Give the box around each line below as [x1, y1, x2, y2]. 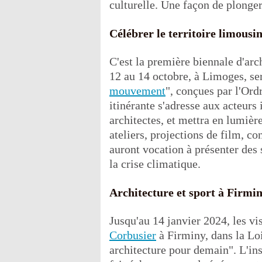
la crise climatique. [109, 157, 201, 170]
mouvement [109, 84, 166, 97]
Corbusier [109, 228, 156, 242]
